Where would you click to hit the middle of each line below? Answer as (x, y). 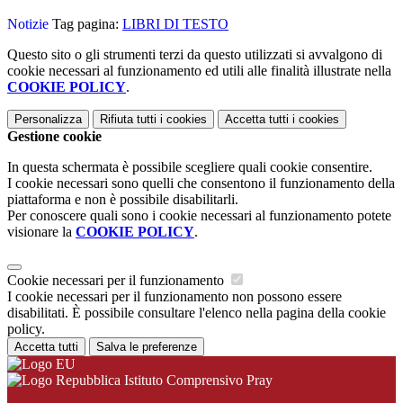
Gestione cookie (54, 137)
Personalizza (48, 120)
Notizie (28, 24)
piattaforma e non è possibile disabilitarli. (123, 200)
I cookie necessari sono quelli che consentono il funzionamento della (201, 184)
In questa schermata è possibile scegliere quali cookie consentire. (190, 167)
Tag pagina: (85, 24)
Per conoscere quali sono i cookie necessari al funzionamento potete (199, 216)
